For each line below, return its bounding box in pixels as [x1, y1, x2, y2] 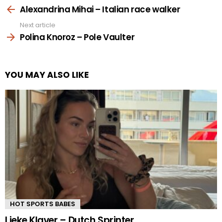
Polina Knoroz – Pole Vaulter [20, 31, 135, 44]
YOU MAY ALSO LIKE [5, 69, 89, 81]
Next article [20, 20, 55, 30]
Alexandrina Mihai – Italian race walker [20, 3, 180, 15]
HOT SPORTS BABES [10, 199, 75, 209]
